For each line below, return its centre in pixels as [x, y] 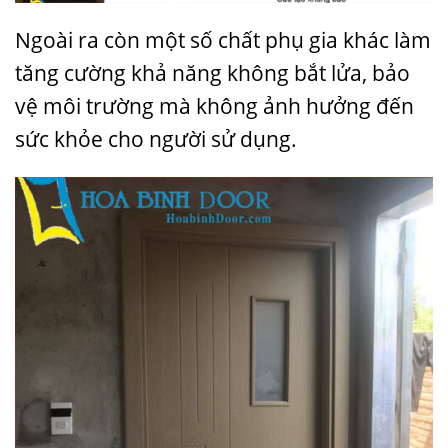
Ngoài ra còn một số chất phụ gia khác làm [223, 39]
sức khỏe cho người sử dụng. [156, 138]
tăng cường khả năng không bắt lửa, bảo [212, 72]
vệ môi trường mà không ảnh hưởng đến [214, 105]
